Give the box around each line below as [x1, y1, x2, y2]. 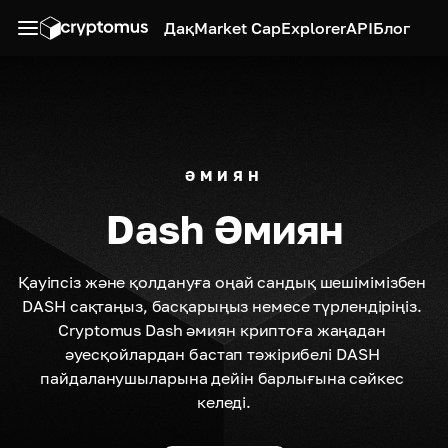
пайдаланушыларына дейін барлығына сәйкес [40, 368, 408, 388]
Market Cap [194, 18, 281, 38]
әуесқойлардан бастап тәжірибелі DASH [64, 344, 384, 364]
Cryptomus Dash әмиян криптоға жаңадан [58, 320, 390, 340]
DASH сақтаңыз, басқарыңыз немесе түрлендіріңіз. [22, 296, 426, 316]
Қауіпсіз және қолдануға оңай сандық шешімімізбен [17, 272, 431, 292]
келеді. [196, 392, 252, 412]
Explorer [281, 18, 346, 38]
